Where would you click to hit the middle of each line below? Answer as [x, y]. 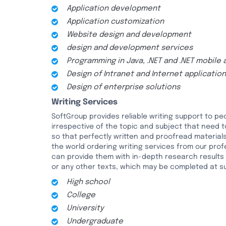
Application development [114, 9]
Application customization [115, 22]
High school [88, 182]
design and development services [130, 48]
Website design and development [129, 35]
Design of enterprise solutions [123, 87]
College [81, 195]
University [85, 208]
